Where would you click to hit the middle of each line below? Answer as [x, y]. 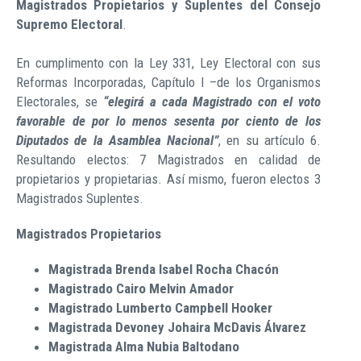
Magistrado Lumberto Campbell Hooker [160, 308]
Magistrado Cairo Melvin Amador [141, 288]
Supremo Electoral [69, 24]
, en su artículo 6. [270, 140]
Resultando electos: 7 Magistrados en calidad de [168, 160]
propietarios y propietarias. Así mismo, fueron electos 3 [168, 179]
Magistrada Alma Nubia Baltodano [144, 346]
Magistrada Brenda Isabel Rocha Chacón [164, 269]
